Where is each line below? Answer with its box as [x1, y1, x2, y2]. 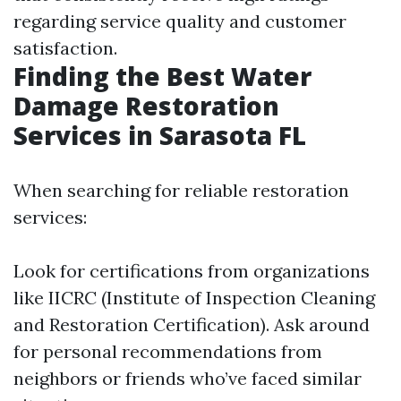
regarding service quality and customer [13, 10, 346, 32]
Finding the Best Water [13, 59, 311, 93]
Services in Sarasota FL [13, 118, 306, 152]
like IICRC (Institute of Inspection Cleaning [13, 286, 375, 309]
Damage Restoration [13, 89, 279, 123]
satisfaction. [13, 37, 117, 59]
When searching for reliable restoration [13, 179, 349, 201]
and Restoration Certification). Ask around [13, 313, 370, 336]
